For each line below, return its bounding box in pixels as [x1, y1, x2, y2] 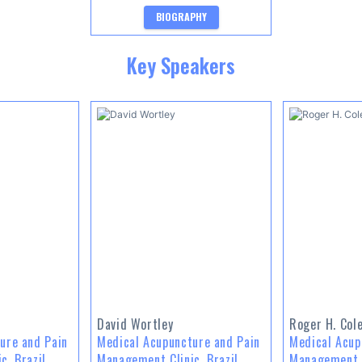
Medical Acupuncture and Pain [97, 331, 260, 351]
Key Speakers [127, 50, 235, 80]
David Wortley [97, 314, 174, 334]
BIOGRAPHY [155, 9, 207, 25]
